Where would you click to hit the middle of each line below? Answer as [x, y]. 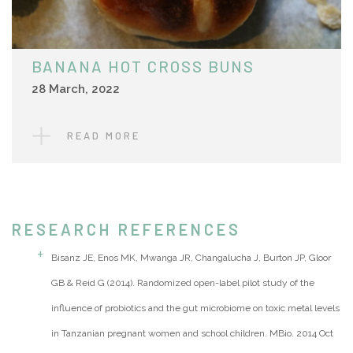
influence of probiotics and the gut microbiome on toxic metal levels [195, 308]
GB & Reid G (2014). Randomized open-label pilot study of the [183, 283]
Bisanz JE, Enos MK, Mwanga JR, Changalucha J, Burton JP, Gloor [191, 258]
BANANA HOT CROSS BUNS [143, 67]
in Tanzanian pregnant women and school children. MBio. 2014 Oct [192, 334]
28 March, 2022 [76, 89]
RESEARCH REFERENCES [126, 230]
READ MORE [104, 136]
